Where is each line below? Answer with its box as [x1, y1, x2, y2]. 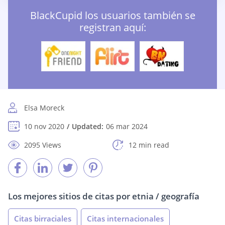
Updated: [72, 122, 103, 132]
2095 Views [24, 140, 61, 150]
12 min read [129, 140, 169, 150]
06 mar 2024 [106, 122, 148, 132]
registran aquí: [79, 21, 146, 35]
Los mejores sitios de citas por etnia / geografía [8, 190, 199, 202]
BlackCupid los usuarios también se [30, 9, 195, 23]
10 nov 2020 [24, 122, 64, 132]
